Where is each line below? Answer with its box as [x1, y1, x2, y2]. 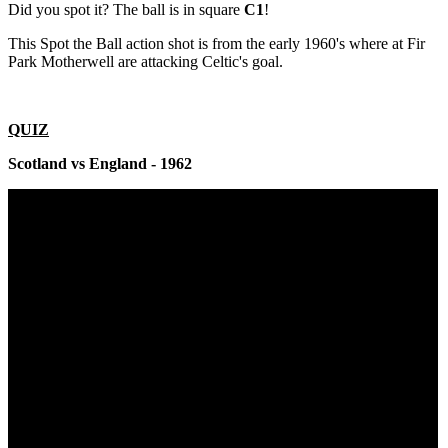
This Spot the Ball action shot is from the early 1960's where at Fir [8, 35, 425, 53]
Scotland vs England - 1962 [8, 155, 192, 173]
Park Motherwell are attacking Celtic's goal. [8, 53, 283, 71]
